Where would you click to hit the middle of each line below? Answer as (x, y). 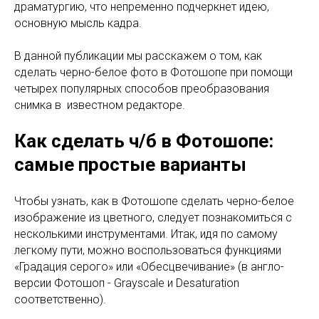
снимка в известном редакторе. (101, 105)
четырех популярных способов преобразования (142, 89)
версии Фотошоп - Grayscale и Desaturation (127, 283)
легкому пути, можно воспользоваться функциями (148, 251)
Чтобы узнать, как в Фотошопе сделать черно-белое (154, 202)
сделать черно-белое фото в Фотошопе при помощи (153, 73)
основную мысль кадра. (78, 23)
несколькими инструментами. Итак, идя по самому (146, 234)
